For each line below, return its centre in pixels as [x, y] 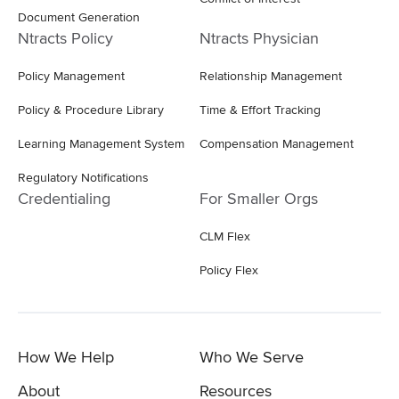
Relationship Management [271, 76]
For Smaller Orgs [259, 198]
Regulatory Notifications [83, 177]
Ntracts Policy [65, 38]
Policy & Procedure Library [91, 110]
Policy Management [71, 76]
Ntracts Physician [259, 38]
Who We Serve [252, 357]
